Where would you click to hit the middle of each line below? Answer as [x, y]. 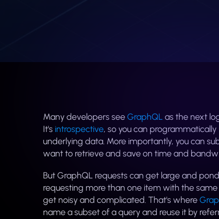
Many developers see [85, 117]
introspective [79, 129]
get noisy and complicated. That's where [121, 200]
